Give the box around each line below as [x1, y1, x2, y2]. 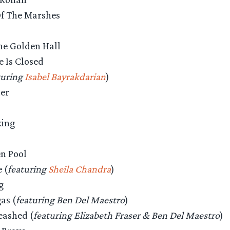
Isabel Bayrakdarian [24, 71, 106, 83]
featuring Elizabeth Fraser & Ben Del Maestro [33, 209, 220, 221]
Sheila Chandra [48, 163, 111, 175]
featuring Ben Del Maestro [15, 194, 125, 206]
